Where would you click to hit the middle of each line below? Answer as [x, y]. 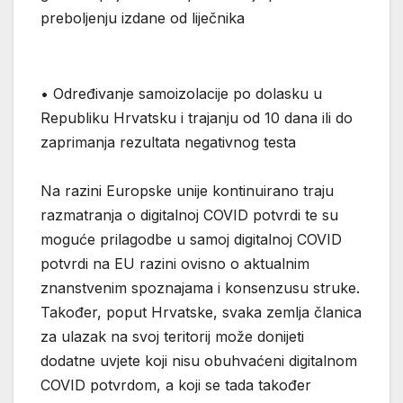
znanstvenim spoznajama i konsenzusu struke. [200, 288]
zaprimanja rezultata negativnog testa [168, 143]
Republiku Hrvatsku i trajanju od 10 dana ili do [197, 118]
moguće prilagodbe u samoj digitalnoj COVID [191, 240]
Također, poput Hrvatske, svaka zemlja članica [201, 313]
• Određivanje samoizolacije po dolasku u [181, 94]
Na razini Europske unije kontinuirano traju [187, 191]
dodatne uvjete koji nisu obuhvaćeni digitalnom [199, 361]
